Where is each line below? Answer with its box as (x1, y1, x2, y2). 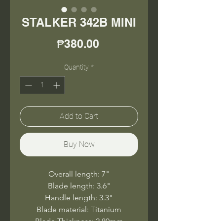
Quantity (64, 63, 89, 71)
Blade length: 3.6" (47, 181, 110, 190)
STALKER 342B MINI (22, 15, 136, 29)
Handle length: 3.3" (45, 192, 113, 202)
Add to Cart (60, 111, 98, 121)
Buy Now (63, 139, 95, 149)
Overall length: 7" (48, 169, 110, 179)
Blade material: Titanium (37, 204, 121, 214)
